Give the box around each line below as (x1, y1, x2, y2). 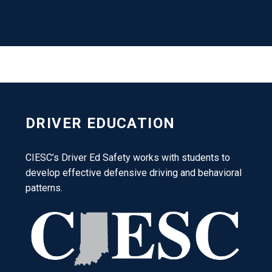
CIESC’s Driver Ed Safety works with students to (25, 152, 230, 164)
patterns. (25, 182, 63, 194)
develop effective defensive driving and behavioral (25, 167, 242, 179)
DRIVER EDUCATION (25, 115, 175, 132)
